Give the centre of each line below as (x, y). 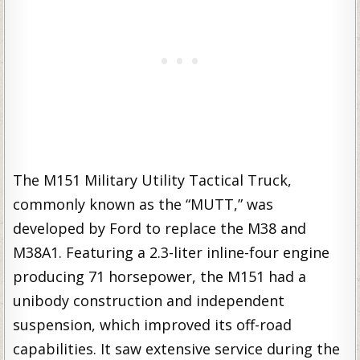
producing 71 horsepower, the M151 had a (160, 276)
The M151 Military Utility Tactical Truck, (153, 180)
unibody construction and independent (149, 301)
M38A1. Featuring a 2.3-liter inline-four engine (172, 252)
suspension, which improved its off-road (153, 325)
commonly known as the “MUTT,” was (143, 204)
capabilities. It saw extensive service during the (177, 349)
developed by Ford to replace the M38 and (160, 228)
